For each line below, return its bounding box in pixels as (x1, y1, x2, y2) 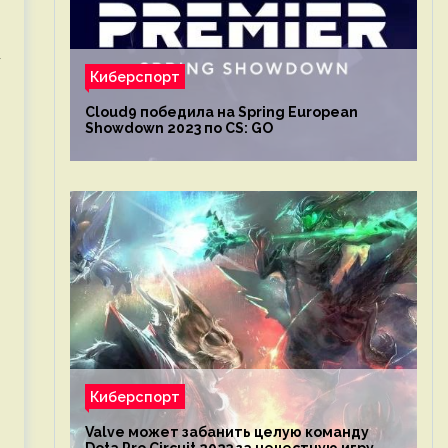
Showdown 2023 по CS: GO (84, 120, 273, 136)
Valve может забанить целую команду (84, 424, 369, 440)
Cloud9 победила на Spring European (84, 104, 358, 120)
